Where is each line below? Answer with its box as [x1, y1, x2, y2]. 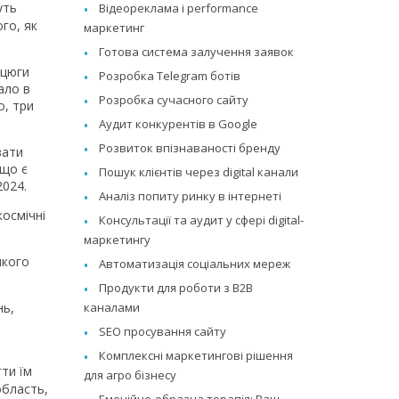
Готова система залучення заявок [99, 43, 295, 60]
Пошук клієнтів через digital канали [99, 163, 299, 180]
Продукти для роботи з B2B [99, 279, 254, 296]
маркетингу [84, 231, 151, 248]
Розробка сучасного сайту [99, 91, 249, 108]
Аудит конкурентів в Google [99, 115, 258, 132]
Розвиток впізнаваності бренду [99, 139, 281, 156]
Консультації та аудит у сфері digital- [99, 211, 305, 228]
